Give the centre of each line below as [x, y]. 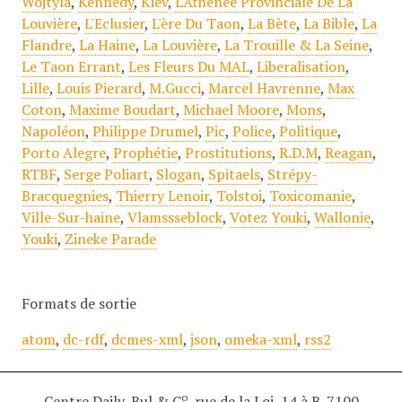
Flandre [46, 45]
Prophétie [145, 153]
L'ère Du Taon [196, 24]
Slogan [178, 175]
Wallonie [342, 218]
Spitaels [234, 175]
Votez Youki [268, 218]
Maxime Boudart [122, 110]
